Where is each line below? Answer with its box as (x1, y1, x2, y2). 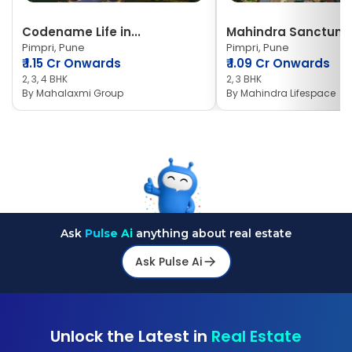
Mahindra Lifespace (240, 86, 335, 100)
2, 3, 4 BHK (22, 72, 68, 86)
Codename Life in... (22, 24, 141, 40)
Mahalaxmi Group (36, 86, 123, 100)
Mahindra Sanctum (226, 24, 347, 40)
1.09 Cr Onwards (229, 55, 330, 71)
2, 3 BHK (226, 72, 262, 86)
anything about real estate (133, 226, 291, 240)
